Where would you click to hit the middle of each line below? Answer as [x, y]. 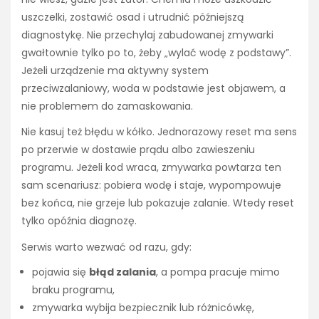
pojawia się [61, 272]
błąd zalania [122, 272]
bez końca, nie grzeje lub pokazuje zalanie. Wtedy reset [158, 203]
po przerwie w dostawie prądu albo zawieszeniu [138, 150]
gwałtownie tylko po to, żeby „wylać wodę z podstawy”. [156, 53]
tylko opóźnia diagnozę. [79, 221]
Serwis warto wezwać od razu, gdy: [106, 247]
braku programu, [73, 289]
